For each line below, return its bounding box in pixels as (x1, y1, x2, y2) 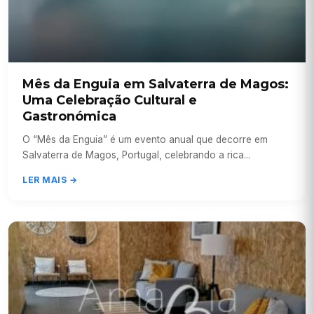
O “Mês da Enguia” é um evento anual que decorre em (22, 133, 268, 145)
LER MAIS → (22, 174, 77, 185)
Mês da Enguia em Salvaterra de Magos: (22, 76, 289, 92)
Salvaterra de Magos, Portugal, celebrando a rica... (22, 149, 250, 161)
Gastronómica (22, 108, 116, 124)
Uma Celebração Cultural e (22, 92, 197, 108)
